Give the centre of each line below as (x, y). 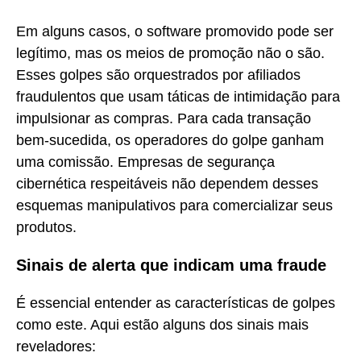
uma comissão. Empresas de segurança (145, 162)
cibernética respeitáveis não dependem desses (167, 183)
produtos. (46, 227)
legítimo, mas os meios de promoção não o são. (170, 53)
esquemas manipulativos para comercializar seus (174, 205)
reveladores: (56, 346)
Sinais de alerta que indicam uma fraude (171, 266)
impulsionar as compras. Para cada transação (164, 118)
